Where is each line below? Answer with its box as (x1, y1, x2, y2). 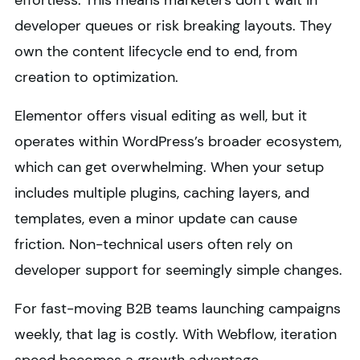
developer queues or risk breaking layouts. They (14, 16, 332, 36)
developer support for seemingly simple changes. (14, 260, 342, 280)
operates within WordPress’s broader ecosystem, (14, 132, 342, 152)
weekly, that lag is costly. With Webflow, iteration (14, 325, 337, 345)
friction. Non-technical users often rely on (14, 235, 292, 255)
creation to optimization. (14, 67, 178, 88)
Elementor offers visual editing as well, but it (14, 106, 307, 126)
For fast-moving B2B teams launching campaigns (14, 299, 341, 319)
